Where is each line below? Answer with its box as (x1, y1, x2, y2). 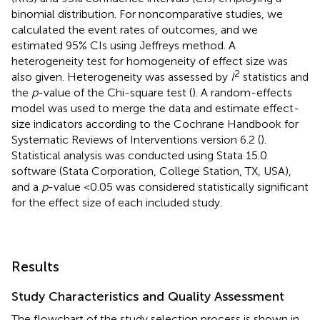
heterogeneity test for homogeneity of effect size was (11, 54, 288, 68)
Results (11, 257, 59, 275)
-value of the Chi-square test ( (38, 85, 192, 99)
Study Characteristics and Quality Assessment (11, 288, 284, 304)
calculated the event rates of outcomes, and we (11, 22, 258, 36)
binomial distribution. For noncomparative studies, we (11, 6, 283, 21)
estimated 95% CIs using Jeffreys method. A (11, 38, 236, 52)
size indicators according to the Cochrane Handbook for (11, 116, 299, 131)
